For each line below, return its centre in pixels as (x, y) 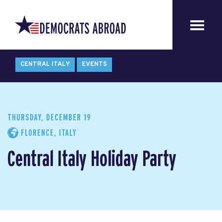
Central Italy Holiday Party (92, 159)
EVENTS (94, 64)
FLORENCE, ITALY (47, 133)
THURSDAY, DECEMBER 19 (49, 118)
